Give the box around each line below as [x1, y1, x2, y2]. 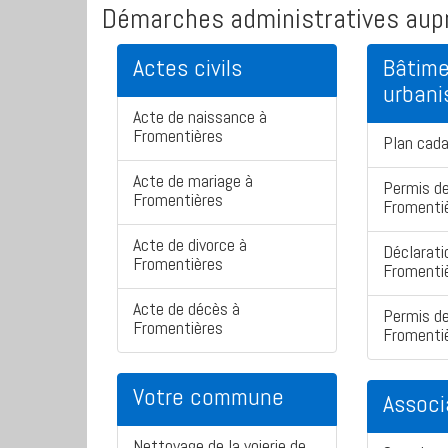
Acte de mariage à [133, 169, 253, 193]
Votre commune [133, 381, 284, 413]
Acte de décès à [133, 297, 240, 321]
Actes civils [133, 52, 242, 84]
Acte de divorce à [133, 233, 247, 257]
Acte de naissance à [133, 105, 267, 129]
